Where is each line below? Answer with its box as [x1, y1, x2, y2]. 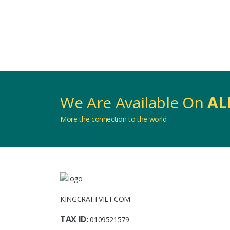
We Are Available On [60, 92, 207, 113]
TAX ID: [60, 214, 90, 225]
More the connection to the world [60, 114, 167, 124]
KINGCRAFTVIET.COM [60, 194, 131, 204]
